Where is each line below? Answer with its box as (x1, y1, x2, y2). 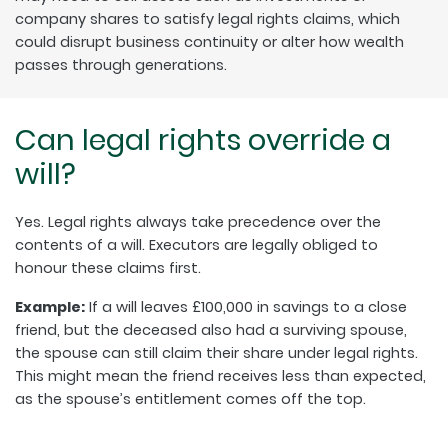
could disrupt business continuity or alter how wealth (15, 31, 404, 52)
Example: (15, 296, 85, 317)
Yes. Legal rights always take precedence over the (15, 211, 381, 232)
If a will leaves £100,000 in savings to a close (85, 296, 407, 317)
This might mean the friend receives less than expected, (15, 365, 426, 386)
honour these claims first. (15, 257, 201, 278)
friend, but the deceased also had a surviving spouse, (15, 319, 407, 340)
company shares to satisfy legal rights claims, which (15, 8, 400, 29)
